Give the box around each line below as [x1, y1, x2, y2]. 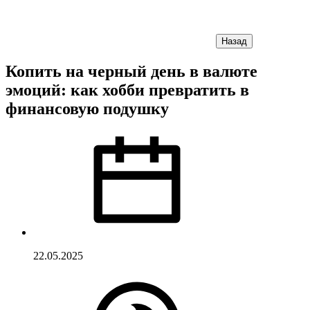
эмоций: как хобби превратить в [6, 80, 249, 99]
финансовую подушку [6, 99, 169, 118]
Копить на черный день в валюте [6, 62, 257, 80]
